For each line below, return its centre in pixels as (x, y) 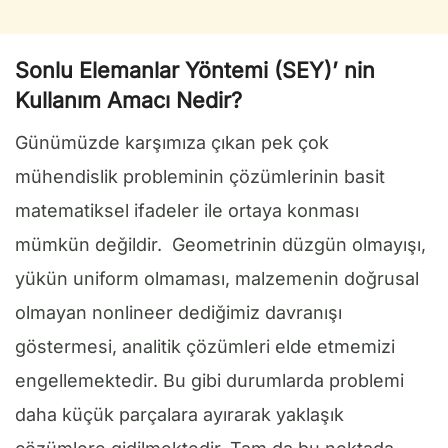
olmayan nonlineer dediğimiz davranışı (178, 312)
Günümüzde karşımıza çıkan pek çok (172, 142)
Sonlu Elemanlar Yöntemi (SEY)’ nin (195, 70)
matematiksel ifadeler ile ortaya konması (187, 210)
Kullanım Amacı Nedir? (128, 100)
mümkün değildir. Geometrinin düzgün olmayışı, (220, 244)
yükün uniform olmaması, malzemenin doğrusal (217, 278)
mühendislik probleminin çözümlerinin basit (200, 176)
